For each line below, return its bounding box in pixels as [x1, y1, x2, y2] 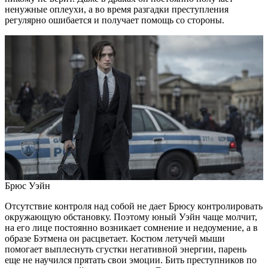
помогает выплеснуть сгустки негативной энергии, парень [5, 243, 246, 254]
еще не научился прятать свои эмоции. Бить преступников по [5, 254, 257, 265]
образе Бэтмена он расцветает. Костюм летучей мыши [5, 233, 225, 243]
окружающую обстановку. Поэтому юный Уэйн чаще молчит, [5, 211, 257, 222]
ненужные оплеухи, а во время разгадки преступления [5, 4, 229, 14]
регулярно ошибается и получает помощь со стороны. [5, 14, 224, 25]
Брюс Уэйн [5, 180, 50, 191]
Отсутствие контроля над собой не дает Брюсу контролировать [5, 200, 263, 211]
